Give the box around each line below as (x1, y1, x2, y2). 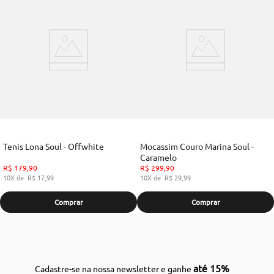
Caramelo (139, 151, 177, 163)
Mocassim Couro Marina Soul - (139, 140, 254, 152)
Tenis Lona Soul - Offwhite (2, 140, 104, 152)
